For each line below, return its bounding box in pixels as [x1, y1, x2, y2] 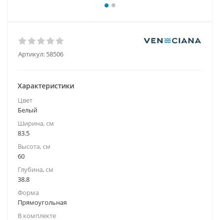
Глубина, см [18, 165, 54, 174]
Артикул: [18, 50, 45, 58]
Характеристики [18, 81, 74, 90]
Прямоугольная [18, 198, 67, 207]
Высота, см [18, 142, 51, 151]
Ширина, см [18, 119, 54, 128]
